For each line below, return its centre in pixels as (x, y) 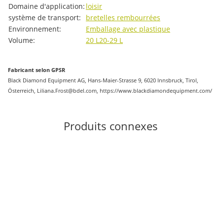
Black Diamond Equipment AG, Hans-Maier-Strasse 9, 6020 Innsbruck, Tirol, (103, 80)
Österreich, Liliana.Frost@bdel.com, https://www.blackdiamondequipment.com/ (110, 90)
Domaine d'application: (47, 6)
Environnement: (35, 29)
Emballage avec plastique (128, 29)
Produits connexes (110, 126)
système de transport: (45, 17)
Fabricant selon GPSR (37, 70)
